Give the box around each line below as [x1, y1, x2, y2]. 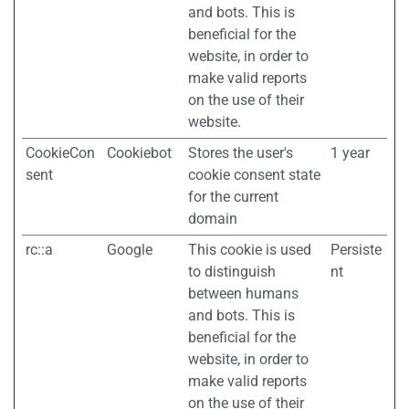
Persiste [330, 241, 382, 258]
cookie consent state [188, 166, 320, 184]
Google [107, 241, 152, 258]
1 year [330, 144, 370, 162]
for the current [188, 188, 278, 205]
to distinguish [188, 263, 276, 280]
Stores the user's [188, 144, 293, 162]
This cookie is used [188, 241, 311, 258]
